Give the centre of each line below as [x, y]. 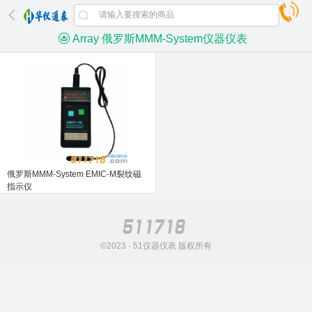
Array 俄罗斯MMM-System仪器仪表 [159, 39]
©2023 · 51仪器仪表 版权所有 [156, 246]
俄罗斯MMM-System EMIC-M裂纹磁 [74, 174]
